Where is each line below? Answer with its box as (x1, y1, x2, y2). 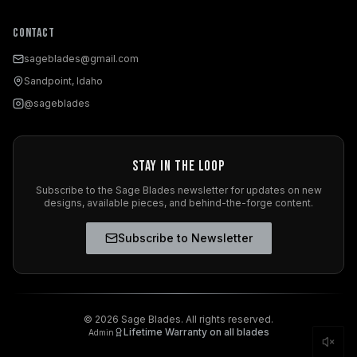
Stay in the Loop (131, 158, 226, 175)
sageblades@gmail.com (24, 53, 139, 65)
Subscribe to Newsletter (117, 231, 253, 245)
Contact (13, 25, 55, 41)
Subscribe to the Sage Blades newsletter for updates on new (35, 184, 322, 197)
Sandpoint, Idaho (24, 75, 103, 88)
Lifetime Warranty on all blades (123, 326, 269, 339)
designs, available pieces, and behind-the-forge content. (44, 197, 313, 210)
